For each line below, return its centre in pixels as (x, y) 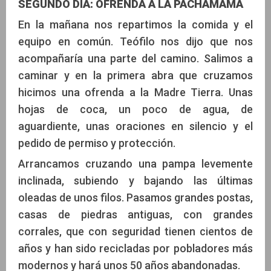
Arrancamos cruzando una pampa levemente (135, 163)
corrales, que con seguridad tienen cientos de (135, 231)
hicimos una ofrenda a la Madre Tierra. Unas (135, 92)
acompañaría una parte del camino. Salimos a (135, 58)
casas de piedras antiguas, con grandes (135, 214)
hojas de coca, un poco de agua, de (135, 109)
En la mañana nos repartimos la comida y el (135, 24)
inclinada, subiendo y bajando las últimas (135, 180)
